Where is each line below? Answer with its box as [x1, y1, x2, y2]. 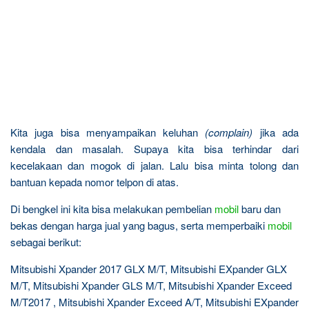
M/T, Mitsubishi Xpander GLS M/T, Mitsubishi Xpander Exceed [10, 278, 292, 292]
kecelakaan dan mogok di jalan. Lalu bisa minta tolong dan [10, 158, 299, 172]
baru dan [239, 201, 281, 216]
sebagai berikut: [10, 235, 81, 249]
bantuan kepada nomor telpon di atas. [10, 175, 179, 189]
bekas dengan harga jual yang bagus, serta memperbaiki [10, 218, 268, 232]
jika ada [252, 125, 299, 139]
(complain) [205, 125, 253, 139]
